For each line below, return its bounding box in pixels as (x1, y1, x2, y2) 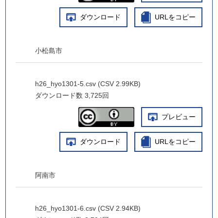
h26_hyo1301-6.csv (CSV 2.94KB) (35, 204, 141, 212)
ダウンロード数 (35, 91, 83, 99)
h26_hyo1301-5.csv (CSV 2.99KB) (35, 80, 141, 88)
